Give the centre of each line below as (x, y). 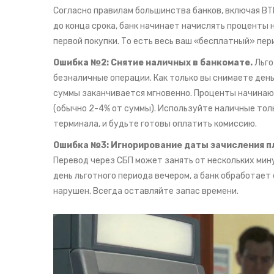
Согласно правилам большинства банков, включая (157, 11)
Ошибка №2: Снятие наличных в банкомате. (153, 63)
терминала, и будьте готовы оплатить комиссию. (155, 124)
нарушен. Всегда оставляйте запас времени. (146, 191)
